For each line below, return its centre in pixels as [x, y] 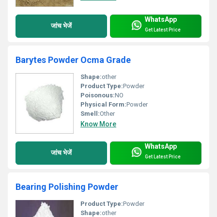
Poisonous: [98, 95]
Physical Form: [103, 104]
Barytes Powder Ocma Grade [73, 60]
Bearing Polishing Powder [67, 186]
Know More [98, 124]
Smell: [90, 113]
